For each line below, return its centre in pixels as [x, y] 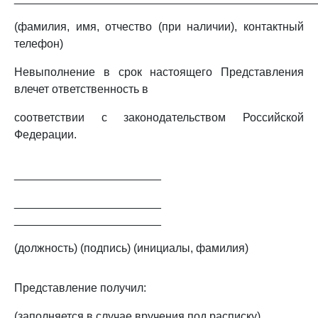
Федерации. [45, 135]
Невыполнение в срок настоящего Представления [159, 72]
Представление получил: [80, 288]
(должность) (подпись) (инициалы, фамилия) [131, 248]
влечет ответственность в [81, 89]
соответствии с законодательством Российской [159, 117]
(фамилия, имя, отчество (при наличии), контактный [159, 27]
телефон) [39, 44]
